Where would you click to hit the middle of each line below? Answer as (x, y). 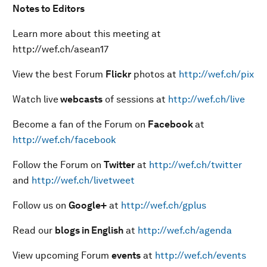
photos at (155, 74)
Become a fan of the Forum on (80, 124)
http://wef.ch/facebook (64, 140)
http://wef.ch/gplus (164, 205)
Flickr (118, 74)
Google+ (88, 205)
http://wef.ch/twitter (195, 165)
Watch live (35, 99)
